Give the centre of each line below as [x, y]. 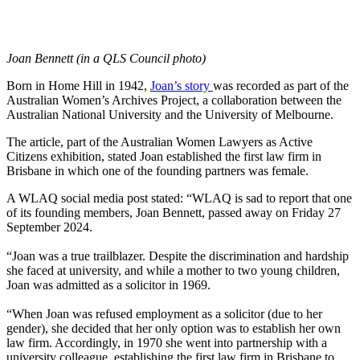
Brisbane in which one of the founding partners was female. [157, 171]
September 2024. [49, 227]
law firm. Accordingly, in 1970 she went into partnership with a [167, 343]
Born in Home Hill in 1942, [78, 86]
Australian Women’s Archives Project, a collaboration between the [174, 100]
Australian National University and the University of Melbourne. [170, 115]
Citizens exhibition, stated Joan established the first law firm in [164, 157]
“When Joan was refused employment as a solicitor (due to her [164, 314]
